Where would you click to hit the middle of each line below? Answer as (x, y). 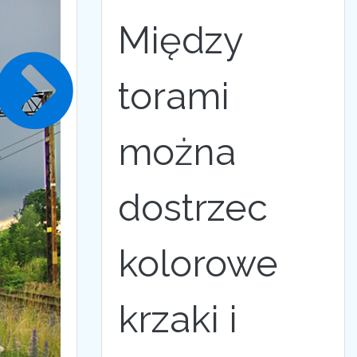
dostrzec (193, 208)
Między (180, 40)
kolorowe (198, 263)
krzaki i (178, 319)
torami (174, 96)
